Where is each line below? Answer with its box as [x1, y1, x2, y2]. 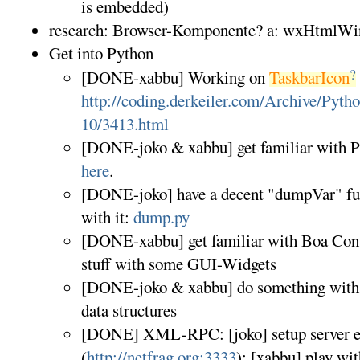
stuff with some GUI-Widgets [80, 252, 276, 276]
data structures [80, 299, 177, 322]
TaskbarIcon [268, 66, 350, 89]
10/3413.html [80, 112, 169, 136]
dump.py [133, 206, 190, 229]
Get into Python [48, 41, 153, 64]
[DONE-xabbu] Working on [80, 66, 269, 89]
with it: [80, 206, 133, 229]
